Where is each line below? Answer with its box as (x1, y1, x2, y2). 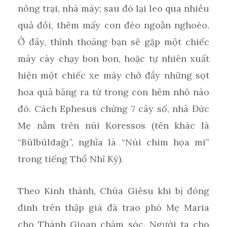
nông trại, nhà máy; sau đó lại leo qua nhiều (18, 3, 209, 15)
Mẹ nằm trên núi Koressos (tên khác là (18, 120, 209, 132)
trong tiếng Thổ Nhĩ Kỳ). (18, 153, 123, 165)
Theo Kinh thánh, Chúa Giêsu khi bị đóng (18, 185, 209, 197)
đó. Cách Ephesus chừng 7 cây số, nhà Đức (18, 103, 209, 115)
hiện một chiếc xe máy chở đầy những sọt (18, 69, 209, 82)
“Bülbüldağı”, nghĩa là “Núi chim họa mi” (18, 136, 209, 148)
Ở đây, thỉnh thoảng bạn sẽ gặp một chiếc (18, 36, 209, 48)
